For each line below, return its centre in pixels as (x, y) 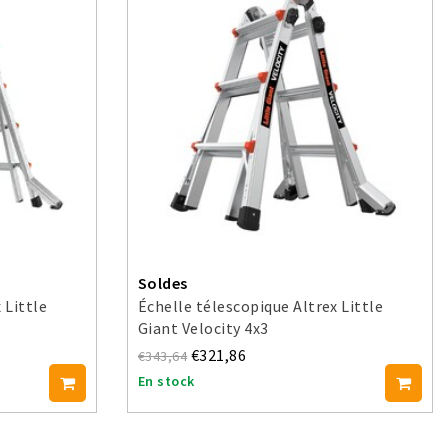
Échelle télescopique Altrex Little (261, 306)
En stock (166, 381)
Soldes (163, 283)
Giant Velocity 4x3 (203, 328)
